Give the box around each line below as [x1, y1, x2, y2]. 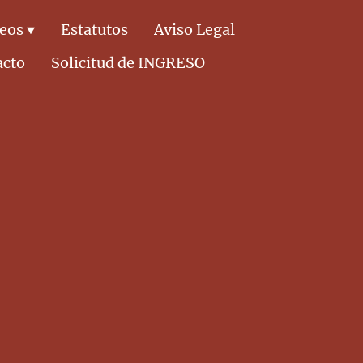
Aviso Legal [154, 20, 235, 40]
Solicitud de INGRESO [51, 53, 205, 73]
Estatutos [61, 20, 128, 40]
